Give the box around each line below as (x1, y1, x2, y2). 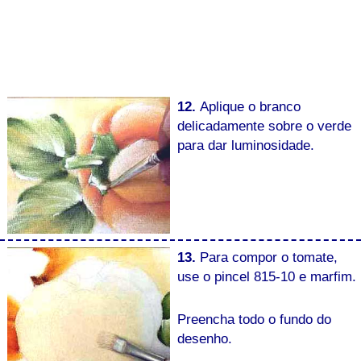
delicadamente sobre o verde (176, 118, 351, 135)
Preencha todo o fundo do (176, 310, 331, 327)
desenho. (176, 330, 232, 346)
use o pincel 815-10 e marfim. (176, 268, 356, 285)
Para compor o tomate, (199, 249, 338, 266)
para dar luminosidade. (176, 137, 314, 154)
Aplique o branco (199, 98, 301, 115)
